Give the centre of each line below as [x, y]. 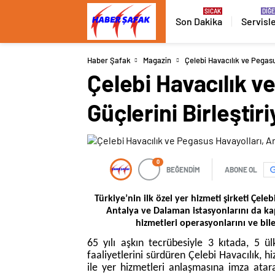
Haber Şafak [109, 60]
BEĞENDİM [183, 169]
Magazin [157, 60]
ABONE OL [241, 169]
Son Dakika [199, 21]
